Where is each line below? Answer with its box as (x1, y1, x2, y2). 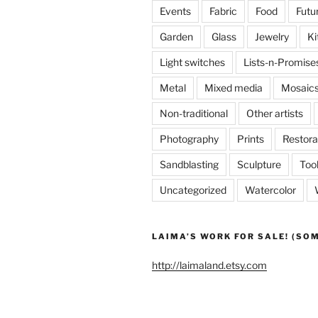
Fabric (209, 5, 237, 17)
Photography (160, 133, 219, 145)
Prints (237, 133, 264, 145)
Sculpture (237, 158, 281, 170)
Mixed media (204, 82, 263, 94)
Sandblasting (160, 158, 219, 170)
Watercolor (245, 184, 296, 196)
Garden (160, 31, 193, 43)
